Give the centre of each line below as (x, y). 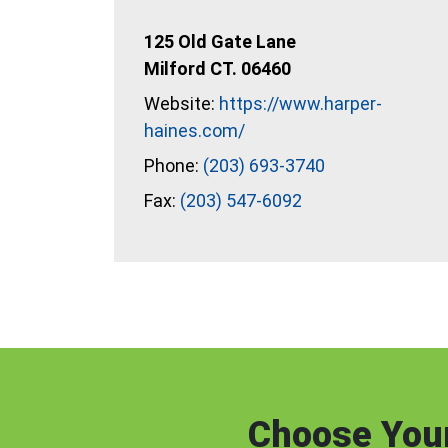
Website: (181, 103)
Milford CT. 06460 (217, 68)
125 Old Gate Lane (220, 41)
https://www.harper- (300, 103)
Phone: (173, 165)
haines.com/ (194, 130)
